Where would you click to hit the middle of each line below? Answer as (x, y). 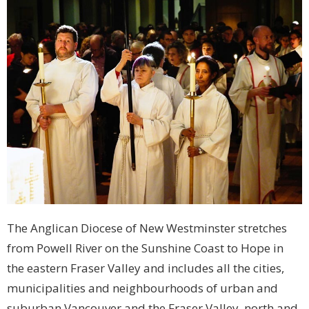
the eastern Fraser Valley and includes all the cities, (146, 268)
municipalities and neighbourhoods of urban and (142, 288)
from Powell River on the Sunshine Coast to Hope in (145, 248)
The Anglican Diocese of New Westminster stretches (147, 228)
